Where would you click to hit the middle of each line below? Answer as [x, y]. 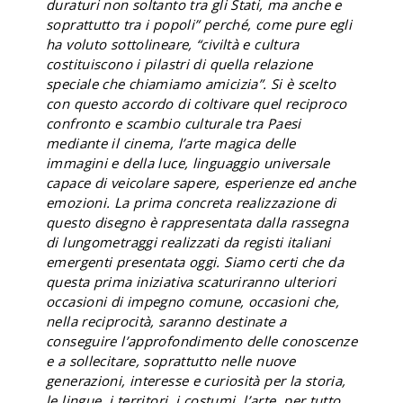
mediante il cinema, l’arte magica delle [171, 143]
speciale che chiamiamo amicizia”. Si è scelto [191, 84]
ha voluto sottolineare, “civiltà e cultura [173, 44]
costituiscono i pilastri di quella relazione [179, 64]
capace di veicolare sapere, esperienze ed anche [201, 183]
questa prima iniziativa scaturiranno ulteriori [191, 282]
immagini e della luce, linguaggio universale [188, 163]
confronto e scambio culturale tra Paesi [174, 123]
